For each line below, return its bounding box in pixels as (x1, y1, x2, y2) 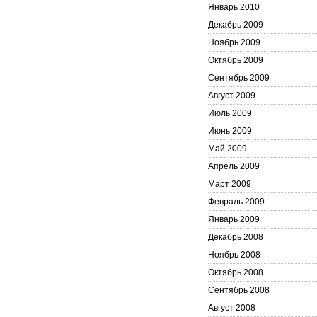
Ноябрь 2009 (208, 38, 260, 47)
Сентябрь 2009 (208, 73, 270, 83)
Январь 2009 (208, 214, 260, 224)
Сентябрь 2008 (208, 285, 270, 295)
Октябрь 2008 (208, 267, 263, 277)
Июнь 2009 (208, 126, 252, 136)
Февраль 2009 (208, 197, 265, 207)
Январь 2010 (208, 2, 260, 12)
